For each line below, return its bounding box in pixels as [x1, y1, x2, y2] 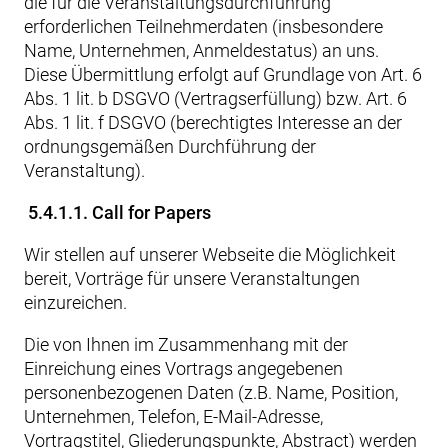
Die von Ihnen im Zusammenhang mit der [24, 334, 348, 355]
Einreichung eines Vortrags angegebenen [24, 358, 343, 379]
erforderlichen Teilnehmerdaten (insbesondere [24, 16, 383, 37]
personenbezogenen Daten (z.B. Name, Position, [24, 382, 398, 403]
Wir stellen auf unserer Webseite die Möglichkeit [24, 244, 396, 265]
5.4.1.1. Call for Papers [24, 202, 211, 223]
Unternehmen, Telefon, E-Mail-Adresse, [24, 406, 323, 427]
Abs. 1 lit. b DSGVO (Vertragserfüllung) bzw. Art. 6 [24, 88, 407, 109]
